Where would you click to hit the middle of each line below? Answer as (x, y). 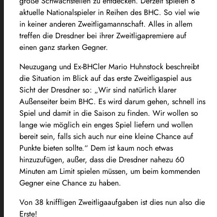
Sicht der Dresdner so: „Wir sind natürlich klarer (98, 90)
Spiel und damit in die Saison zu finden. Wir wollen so (109, 113)
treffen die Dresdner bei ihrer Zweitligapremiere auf (103, 35)
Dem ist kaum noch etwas (131, 148)
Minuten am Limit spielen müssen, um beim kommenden (110, 171)
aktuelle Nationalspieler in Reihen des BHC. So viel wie (109, 12)
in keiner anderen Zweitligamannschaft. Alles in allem (106, 24)
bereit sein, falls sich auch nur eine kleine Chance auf (106, 136)
